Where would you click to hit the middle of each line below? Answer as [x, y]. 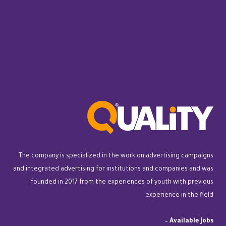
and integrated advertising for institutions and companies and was [113, 169]
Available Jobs [191, 221]
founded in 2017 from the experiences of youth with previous [122, 183]
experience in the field [179, 196]
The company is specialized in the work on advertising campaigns [116, 156]
